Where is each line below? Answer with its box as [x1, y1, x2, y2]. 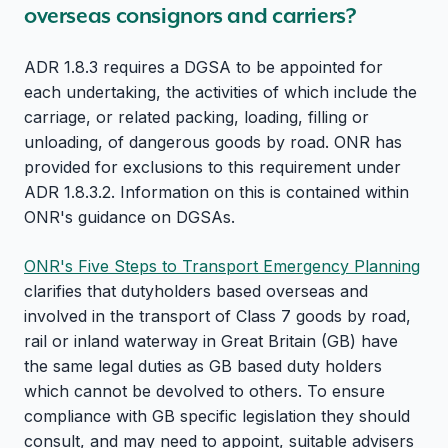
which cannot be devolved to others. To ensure [24, 381, 385, 402]
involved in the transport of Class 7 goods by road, [24, 306, 411, 327]
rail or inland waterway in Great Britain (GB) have [24, 331, 398, 352]
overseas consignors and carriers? [24, 2, 357, 30]
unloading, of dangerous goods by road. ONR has [24, 132, 402, 153]
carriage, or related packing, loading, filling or [24, 107, 369, 128]
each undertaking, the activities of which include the [24, 82, 417, 103]
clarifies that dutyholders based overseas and [24, 281, 368, 302]
